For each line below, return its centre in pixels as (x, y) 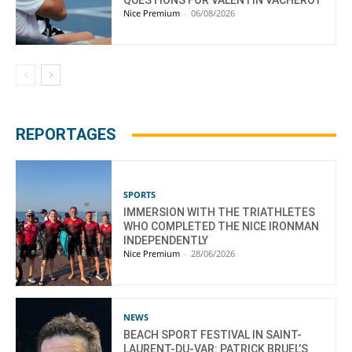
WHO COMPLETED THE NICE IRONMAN (222, 226)
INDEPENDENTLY (166, 240)
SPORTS (140, 194)
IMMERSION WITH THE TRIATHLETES (220, 212)
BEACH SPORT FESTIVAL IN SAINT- (213, 335)
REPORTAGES (66, 135)
